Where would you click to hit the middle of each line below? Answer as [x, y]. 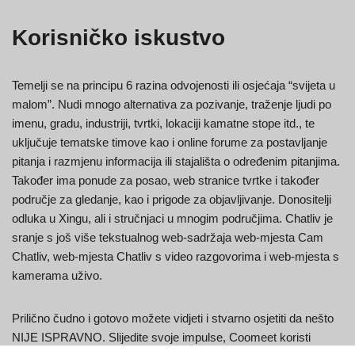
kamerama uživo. [57, 276]
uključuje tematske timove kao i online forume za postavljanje [170, 143]
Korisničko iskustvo [118, 38]
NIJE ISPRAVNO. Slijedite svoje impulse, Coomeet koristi [161, 338]
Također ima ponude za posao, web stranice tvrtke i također [166, 181]
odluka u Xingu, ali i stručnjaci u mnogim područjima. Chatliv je [172, 219]
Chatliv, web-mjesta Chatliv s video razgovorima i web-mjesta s [176, 257]
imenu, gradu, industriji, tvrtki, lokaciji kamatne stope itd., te [163, 124]
